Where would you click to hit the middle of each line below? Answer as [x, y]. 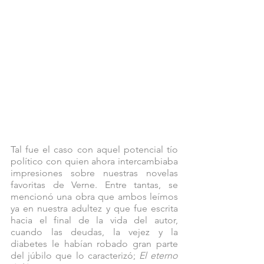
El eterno [157, 255]
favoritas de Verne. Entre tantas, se [94, 184]
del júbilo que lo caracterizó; [73, 255]
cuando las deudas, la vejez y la [94, 232]
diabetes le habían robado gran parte [94, 243]
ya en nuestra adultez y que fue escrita [94, 208]
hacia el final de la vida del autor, [94, 220]
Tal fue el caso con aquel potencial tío [94, 149]
